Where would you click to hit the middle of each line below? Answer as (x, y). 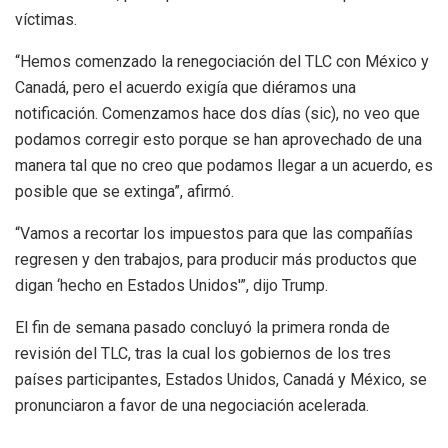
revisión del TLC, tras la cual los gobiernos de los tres (203, 354)
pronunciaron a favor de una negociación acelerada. (192, 406)
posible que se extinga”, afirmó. (124, 192)
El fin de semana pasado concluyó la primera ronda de (202, 328)
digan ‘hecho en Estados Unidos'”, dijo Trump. (171, 286)
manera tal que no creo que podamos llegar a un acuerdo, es (224, 166)
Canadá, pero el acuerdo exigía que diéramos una (185, 88)
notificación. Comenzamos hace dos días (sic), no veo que (217, 114)
